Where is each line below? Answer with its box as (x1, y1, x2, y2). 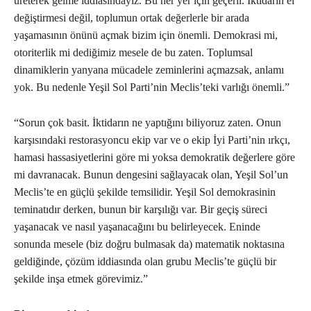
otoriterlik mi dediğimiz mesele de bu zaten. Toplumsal (14, 47, 253, 59)
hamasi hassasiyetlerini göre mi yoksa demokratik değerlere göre (14, 151, 295, 164)
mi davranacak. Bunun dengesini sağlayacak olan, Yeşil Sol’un (14, 169, 288, 181)
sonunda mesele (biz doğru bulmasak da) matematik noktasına (14, 238, 285, 251)
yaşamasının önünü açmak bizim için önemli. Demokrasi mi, (14, 29, 278, 42)
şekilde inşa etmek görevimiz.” (14, 273, 148, 285)
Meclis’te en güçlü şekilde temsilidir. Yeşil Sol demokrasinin (14, 186, 276, 199)
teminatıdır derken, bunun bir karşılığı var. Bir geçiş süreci (14, 203, 267, 216)
